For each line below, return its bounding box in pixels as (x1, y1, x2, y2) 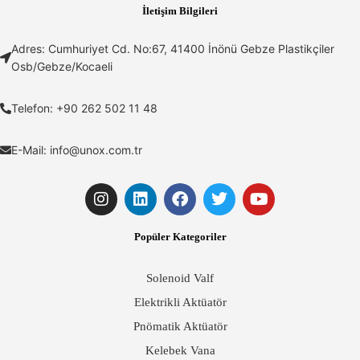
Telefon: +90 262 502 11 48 (11, 101, 157, 116)
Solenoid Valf (146, 272, 214, 285)
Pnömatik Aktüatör (133, 320, 227, 333)
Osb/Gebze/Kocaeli (11, 59, 112, 74)
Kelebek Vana (145, 344, 215, 358)
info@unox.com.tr (50, 143, 142, 157)
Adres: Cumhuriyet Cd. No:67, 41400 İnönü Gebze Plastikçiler (11, 42, 334, 56)
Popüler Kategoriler (133, 231, 227, 243)
